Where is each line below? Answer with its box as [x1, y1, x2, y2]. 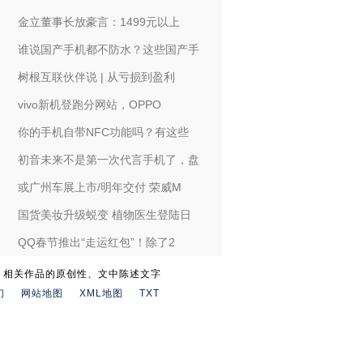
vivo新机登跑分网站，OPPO [17, 98, 161, 111]
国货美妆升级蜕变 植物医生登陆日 [17, 208, 191, 221]
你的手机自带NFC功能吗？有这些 [17, 126, 189, 139]
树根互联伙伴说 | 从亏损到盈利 [17, 70, 175, 83]
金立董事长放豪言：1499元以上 [17, 15, 180, 28]
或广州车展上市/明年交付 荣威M [17, 181, 181, 194]
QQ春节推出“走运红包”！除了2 [17, 236, 175, 249]
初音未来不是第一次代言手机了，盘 [17, 153, 199, 166]
